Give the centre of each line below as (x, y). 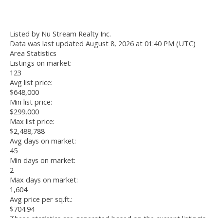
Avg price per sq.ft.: (41, 199)
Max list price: (32, 121)
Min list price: (31, 102)
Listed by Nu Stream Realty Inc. (60, 34)
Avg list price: (31, 82)
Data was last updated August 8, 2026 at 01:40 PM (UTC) (103, 44)
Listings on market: (41, 63)
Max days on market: (44, 180)
